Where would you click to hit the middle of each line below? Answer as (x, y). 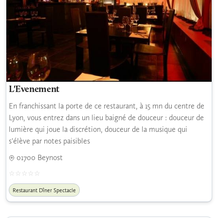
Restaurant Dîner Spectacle (44, 190)
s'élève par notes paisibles (49, 141)
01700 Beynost (39, 157)
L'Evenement (34, 90)
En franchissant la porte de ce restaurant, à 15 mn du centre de (107, 106)
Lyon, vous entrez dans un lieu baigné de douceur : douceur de (106, 117)
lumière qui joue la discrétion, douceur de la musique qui (98, 129)
